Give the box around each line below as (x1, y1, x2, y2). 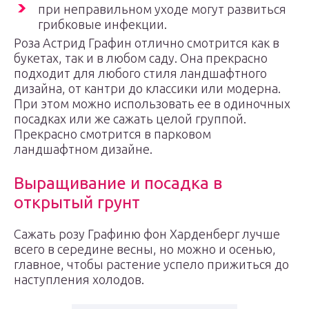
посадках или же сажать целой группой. (14, 112, 246, 126)
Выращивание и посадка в (14, 174, 222, 192)
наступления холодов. (14, 272, 144, 286)
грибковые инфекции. (38, 17, 167, 31)
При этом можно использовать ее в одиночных (14, 97, 290, 110)
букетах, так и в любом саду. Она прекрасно (14, 51, 268, 65)
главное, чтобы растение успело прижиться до (14, 257, 289, 271)
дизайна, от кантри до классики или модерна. (14, 81, 281, 95)
